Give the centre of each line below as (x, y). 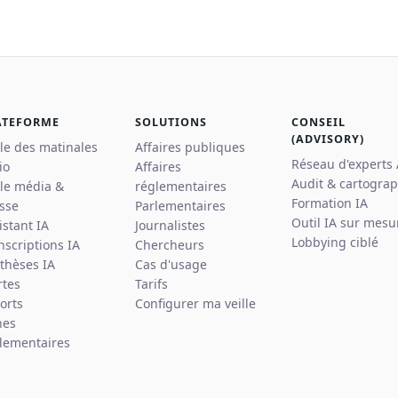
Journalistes (170, 226)
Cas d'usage (171, 265)
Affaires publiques (190, 147)
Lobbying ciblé (335, 243)
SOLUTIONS (171, 123)
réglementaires (181, 187)
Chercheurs (170, 245)
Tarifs (151, 284)
